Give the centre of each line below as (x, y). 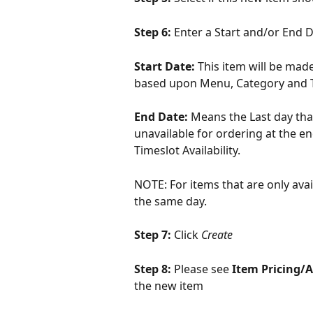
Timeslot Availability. (187, 151)
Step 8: (154, 269)
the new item (169, 286)
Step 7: (154, 235)
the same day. (170, 201)
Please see (203, 269)
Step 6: (154, 32)
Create (217, 235)
